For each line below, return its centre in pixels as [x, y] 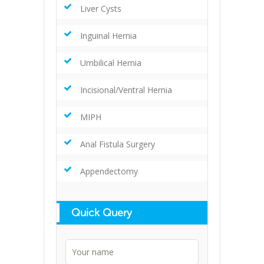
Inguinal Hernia [108, 36]
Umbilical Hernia [111, 63]
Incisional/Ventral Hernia [126, 90]
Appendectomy [109, 171]
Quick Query [102, 213]
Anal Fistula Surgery [118, 144]
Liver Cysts [101, 9]
